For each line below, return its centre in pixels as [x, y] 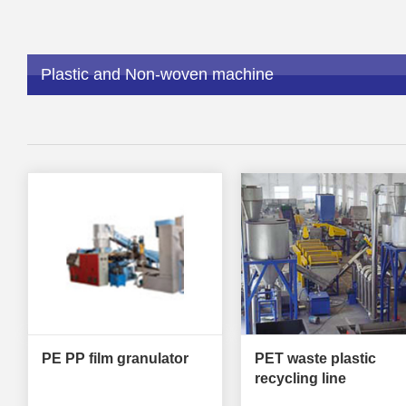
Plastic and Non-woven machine [157, 74]
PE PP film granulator [115, 359]
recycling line [300, 379]
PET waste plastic [315, 359]
